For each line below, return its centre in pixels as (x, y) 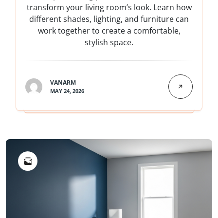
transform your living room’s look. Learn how (109, 8)
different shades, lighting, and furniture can (109, 19)
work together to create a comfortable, (109, 31)
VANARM (63, 83)
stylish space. (109, 43)
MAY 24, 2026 (67, 91)
